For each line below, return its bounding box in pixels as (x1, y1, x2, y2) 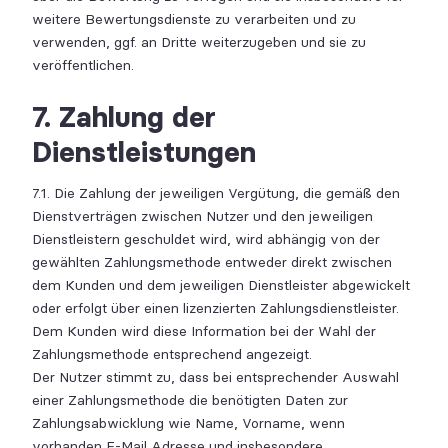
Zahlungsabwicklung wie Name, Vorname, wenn (32, 414, 345, 432)
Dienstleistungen (32, 135, 256, 169)
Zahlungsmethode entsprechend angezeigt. (32, 345, 312, 363)
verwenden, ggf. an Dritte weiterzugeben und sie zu (32, 34, 366, 51)
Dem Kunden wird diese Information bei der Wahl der (32, 322, 376, 340)
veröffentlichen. (32, 57, 134, 74)
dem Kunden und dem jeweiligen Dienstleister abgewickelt (32, 276, 410, 294)
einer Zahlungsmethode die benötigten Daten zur (32, 391, 348, 409)
